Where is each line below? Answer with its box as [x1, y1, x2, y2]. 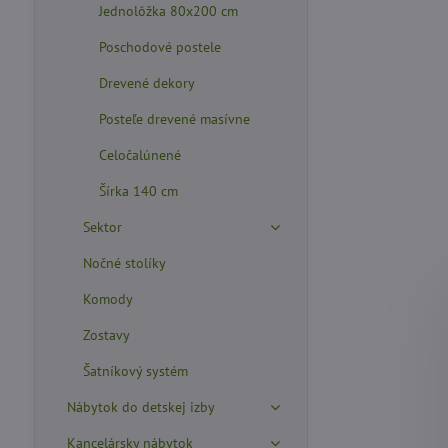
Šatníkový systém [82, 362, 188, 380]
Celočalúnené [98, 146, 181, 164]
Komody [82, 290, 133, 308]
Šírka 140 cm [98, 182, 178, 200]
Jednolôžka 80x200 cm [98, 2, 238, 20]
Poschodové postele [98, 38, 221, 56]
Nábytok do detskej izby [66, 398, 215, 416]
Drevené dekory [98, 74, 195, 92]
